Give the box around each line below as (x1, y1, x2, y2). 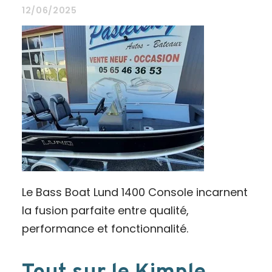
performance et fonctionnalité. (21, 221, 188, 236)
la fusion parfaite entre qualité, (21, 203, 189, 218)
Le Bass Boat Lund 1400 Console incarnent (21, 185, 248, 200)
